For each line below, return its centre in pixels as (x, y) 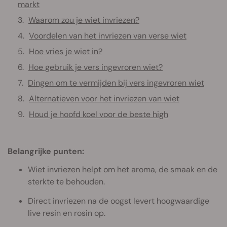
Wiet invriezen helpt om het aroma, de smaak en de (123, 169)
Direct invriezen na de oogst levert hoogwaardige (119, 201)
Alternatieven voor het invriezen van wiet (104, 98)
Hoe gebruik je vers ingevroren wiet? (96, 67)
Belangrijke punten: (46, 151)
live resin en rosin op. (67, 213)
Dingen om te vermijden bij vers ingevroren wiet (116, 83)
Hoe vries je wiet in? (66, 51)
